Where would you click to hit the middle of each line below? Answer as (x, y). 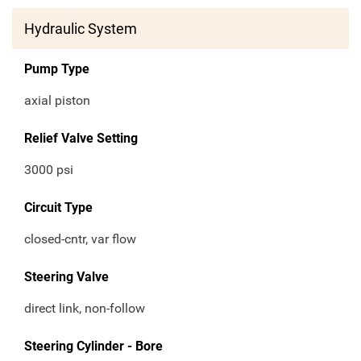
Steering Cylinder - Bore (93, 346)
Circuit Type (58, 208)
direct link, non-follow (85, 309)
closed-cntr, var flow (80, 239)
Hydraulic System (81, 29)
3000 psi (49, 170)
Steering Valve (66, 277)
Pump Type (57, 69)
